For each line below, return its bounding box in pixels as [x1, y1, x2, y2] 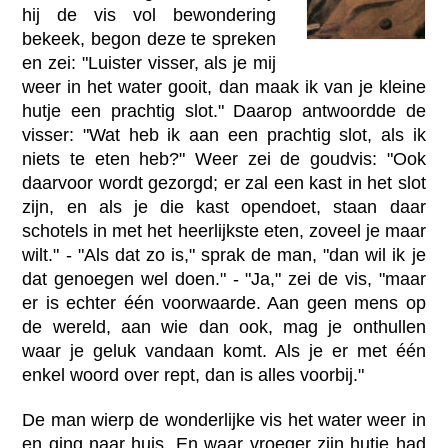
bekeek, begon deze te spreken [22, 28, 276, 49]
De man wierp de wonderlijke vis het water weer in [22, 409, 426, 430]
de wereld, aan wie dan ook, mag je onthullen [22, 316, 426, 337]
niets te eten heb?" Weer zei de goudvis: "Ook [22, 148, 426, 169]
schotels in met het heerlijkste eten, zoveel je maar [22, 220, 426, 241]
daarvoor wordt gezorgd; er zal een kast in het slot [22, 172, 426, 193]
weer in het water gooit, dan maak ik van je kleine [22, 76, 426, 97]
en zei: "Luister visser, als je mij [22, 52, 276, 73]
